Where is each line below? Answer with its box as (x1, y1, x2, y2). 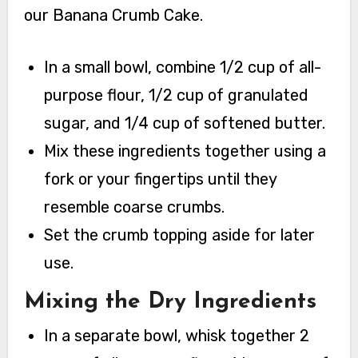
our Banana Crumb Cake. (23, 6, 203, 26)
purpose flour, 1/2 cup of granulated (44, 86, 309, 105)
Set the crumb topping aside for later (44, 225, 316, 245)
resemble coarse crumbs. (44, 197, 225, 217)
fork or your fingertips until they (44, 169, 277, 189)
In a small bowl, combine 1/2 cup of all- (44, 58, 322, 78)
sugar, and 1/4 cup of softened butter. (44, 113, 326, 133)
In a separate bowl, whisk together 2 (44, 325, 310, 345)
